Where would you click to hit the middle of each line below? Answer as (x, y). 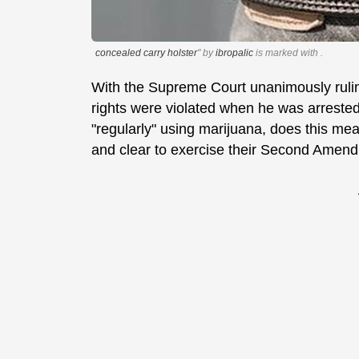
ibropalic (234, 53)
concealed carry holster (146, 53)
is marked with (287, 53)
